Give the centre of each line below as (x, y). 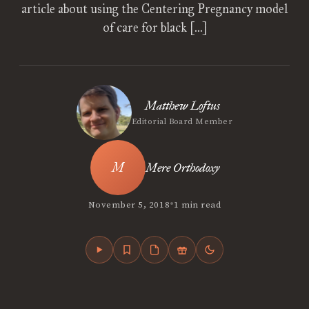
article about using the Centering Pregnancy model (154, 9)
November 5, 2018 (129, 205)
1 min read (198, 205)
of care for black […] (154, 28)
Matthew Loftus (182, 106)
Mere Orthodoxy (182, 168)
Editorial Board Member (182, 122)
